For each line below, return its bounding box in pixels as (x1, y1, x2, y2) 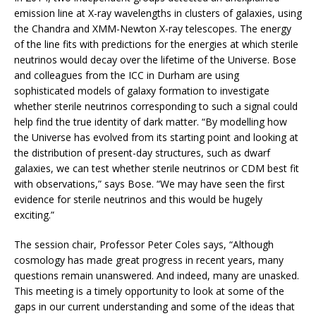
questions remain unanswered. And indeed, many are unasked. (14, 269, 299, 283)
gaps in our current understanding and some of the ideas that (14, 300, 295, 314)
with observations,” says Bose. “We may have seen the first (14, 177, 285, 191)
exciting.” (14, 208, 54, 222)
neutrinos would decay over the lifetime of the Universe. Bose (14, 53, 296, 67)
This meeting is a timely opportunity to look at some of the (14, 284, 284, 298)
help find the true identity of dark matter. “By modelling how (14, 115, 287, 129)
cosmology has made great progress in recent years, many (14, 253, 284, 267)
